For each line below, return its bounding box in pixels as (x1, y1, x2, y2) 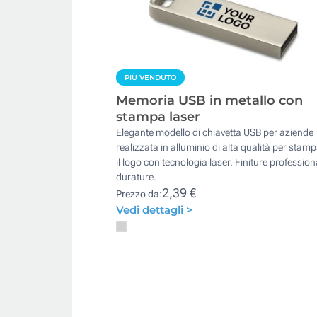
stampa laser (116, 108, 200, 125)
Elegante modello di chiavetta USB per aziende (116, 126, 313, 138)
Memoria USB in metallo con (116, 92, 303, 108)
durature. (116, 171, 156, 183)
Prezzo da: (116, 188, 162, 200)
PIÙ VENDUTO (125, 72, 176, 82)
